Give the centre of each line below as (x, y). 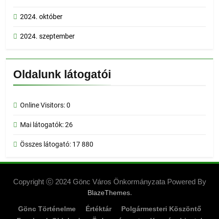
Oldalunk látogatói (62, 75)
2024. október (41, 17)
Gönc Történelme (47, 209)
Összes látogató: (46, 144)
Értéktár (98, 209)
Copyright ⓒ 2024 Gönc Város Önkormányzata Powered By (109, 182)
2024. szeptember (47, 36)
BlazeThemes (109, 193)
